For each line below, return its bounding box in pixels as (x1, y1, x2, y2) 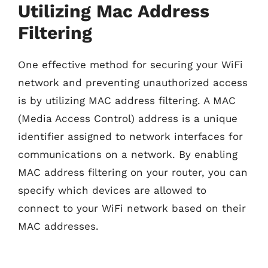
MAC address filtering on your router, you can (18, 166, 248, 178)
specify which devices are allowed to (18, 184, 206, 196)
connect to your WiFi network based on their (18, 202, 246, 214)
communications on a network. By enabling (18, 148, 237, 160)
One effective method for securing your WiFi (18, 58, 243, 71)
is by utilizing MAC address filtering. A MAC (18, 94, 236, 106)
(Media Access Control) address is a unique (18, 112, 237, 124)
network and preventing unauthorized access (18, 76, 248, 89)
